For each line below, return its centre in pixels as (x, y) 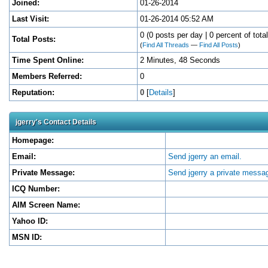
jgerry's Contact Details (56, 122)
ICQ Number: (36, 189)
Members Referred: (47, 76)
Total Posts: (34, 39)
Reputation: (33, 92)
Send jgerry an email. (205, 156)
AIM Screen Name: (46, 205)
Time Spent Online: (48, 60)
